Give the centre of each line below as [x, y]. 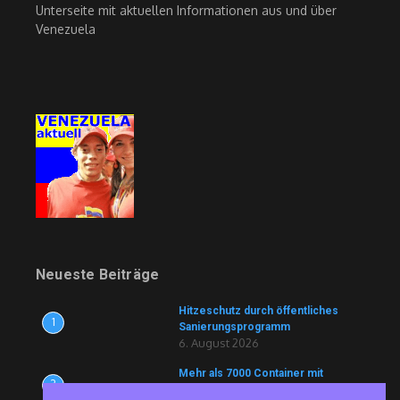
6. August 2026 [219, 343]
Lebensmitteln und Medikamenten [267, 389]
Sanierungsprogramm [234, 327]
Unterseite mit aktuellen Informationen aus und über [186, 10]
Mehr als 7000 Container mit [251, 373]
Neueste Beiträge [98, 275]
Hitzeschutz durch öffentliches [258, 311]
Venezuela [66, 29]
